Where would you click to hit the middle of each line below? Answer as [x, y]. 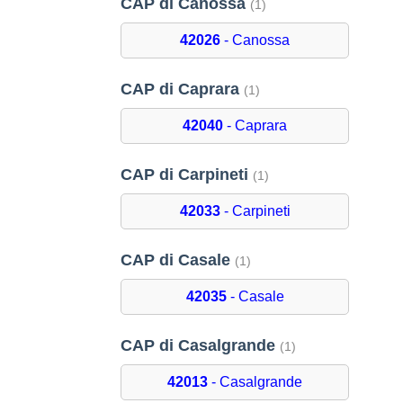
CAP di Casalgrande [201, 346]
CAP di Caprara [183, 90]
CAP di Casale [178, 260]
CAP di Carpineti [187, 175]
